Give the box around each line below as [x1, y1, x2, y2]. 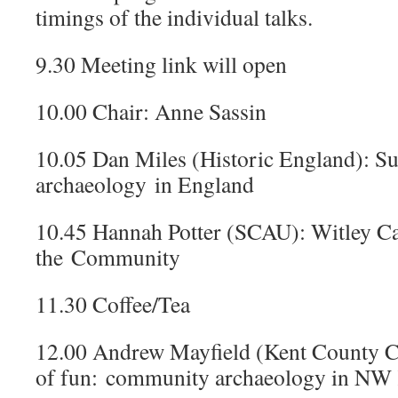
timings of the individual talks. [36, 2, 313, 32]
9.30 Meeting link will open [36, 49, 287, 79]
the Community [36, 242, 180, 272]
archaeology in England [36, 169, 254, 199]
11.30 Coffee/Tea [36, 289, 190, 319]
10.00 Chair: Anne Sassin [36, 96, 267, 126]
